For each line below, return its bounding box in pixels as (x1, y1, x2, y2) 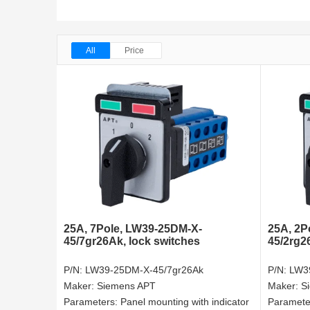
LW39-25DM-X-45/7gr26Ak (85, 264, 203, 276)
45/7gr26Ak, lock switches (64, 235, 200, 248)
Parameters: (64, 296, 120, 308)
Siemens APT (97, 280, 156, 292)
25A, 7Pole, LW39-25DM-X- (64, 223, 202, 235)
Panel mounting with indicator (120, 296, 249, 308)
